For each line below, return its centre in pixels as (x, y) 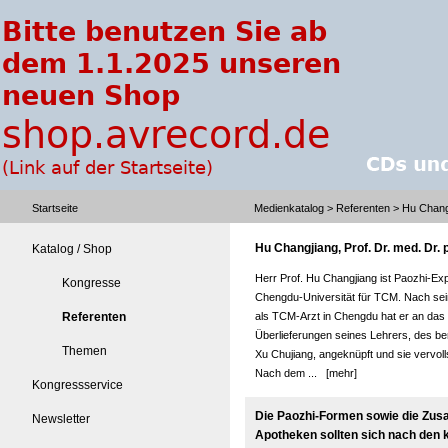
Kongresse (91, 283)
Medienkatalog (289, 208)
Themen (84, 351)
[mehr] (341, 373)
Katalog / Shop (72, 249)
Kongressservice (77, 385)
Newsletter (61, 419)
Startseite (55, 208)
